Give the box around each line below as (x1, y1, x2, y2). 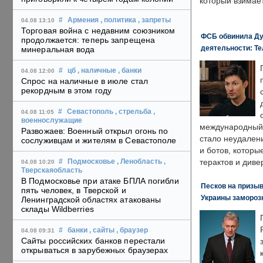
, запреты (138, 16, 171, 24)
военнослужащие (21, 117, 82, 124)
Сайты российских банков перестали (21, 236, 166, 246)
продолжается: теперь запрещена (21, 35, 156, 45)
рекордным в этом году (21, 86, 112, 96)
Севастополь (67, 108, 113, 116)
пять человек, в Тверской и (21, 186, 126, 195)
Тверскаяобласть (21, 167, 82, 174)
